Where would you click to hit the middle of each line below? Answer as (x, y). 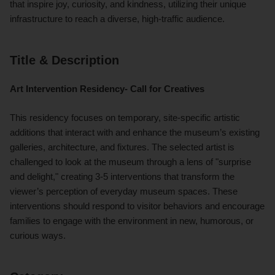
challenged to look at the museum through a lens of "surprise (130, 161)
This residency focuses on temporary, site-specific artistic (125, 117)
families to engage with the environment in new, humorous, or (132, 220)
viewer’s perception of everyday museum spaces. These (124, 191)
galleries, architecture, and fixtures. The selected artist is (122, 147)
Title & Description (64, 60)
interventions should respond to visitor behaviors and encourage (137, 206)
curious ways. (38, 235)
